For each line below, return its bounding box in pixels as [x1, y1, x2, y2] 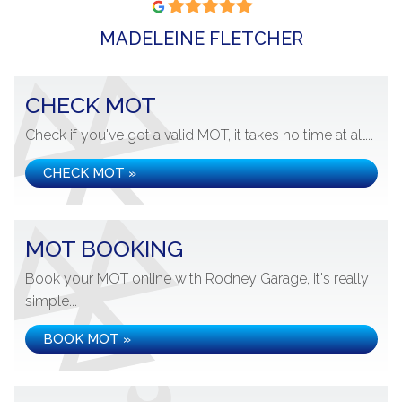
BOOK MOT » [43, 331, 131, 347]
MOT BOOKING [25, 235, 183, 262]
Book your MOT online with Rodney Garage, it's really [25, 270, 369, 287]
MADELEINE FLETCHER [99, 28, 303, 49]
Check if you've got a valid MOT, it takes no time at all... [25, 127, 373, 144]
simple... [25, 293, 77, 310]
